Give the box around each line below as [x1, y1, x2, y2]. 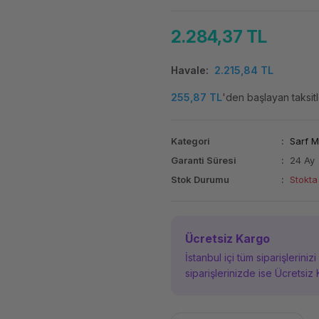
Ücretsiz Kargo [184, 231, 270, 246]
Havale [170, 64, 206, 76]
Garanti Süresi [170, 155, 236, 166]
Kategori [170, 135, 210, 147]
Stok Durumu [170, 174, 229, 185]
